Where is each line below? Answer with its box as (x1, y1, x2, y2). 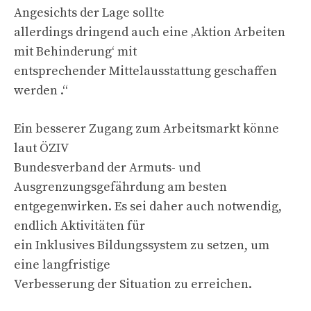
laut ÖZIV (14, 140, 69, 156)
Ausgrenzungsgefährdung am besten (14, 178, 227, 195)
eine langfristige (14, 256, 110, 273)
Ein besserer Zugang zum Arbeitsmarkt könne (14, 120, 279, 137)
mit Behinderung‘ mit (14, 43, 137, 60)
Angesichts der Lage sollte (14, 4, 165, 21)
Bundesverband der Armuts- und (14, 159, 201, 176)
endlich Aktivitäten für (14, 217, 145, 234)
